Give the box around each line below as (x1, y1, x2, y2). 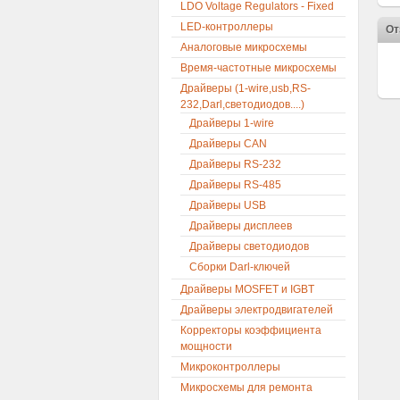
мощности (180, 340, 232, 353)
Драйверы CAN (189, 137, 267, 150)
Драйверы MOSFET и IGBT (180, 283, 314, 296)
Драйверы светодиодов (189, 240, 309, 253)
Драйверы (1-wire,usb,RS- (180, 82, 311, 95)
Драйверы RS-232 (189, 158, 281, 171)
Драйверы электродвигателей (180, 304, 333, 316)
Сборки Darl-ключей (189, 261, 290, 273)
